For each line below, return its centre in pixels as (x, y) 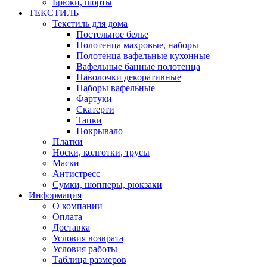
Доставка (71, 227)
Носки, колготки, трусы (101, 152)
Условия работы (85, 249)
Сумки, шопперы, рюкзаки (107, 184)
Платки (68, 142)
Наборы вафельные (116, 88)
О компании (77, 206)
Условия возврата (88, 238)
